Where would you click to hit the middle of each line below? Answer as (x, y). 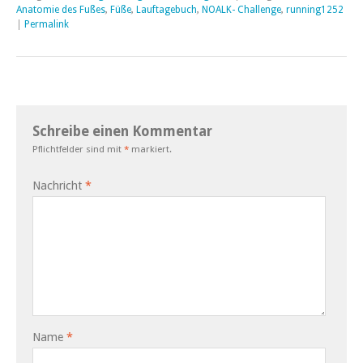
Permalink (47, 24)
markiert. (150, 149)
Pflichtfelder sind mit (78, 149)
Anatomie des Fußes (61, 9)
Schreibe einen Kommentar (122, 131)
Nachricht (59, 185)
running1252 (315, 9)
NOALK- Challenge (241, 9)
